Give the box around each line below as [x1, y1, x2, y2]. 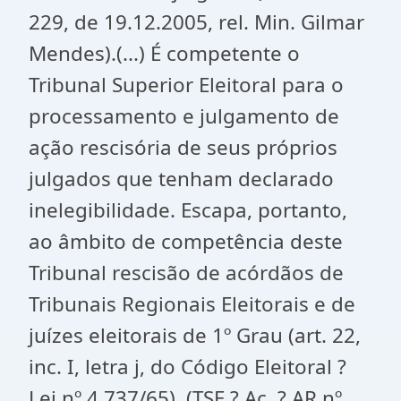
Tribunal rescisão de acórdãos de [29, 259, 344, 286]
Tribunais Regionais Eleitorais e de [29, 290, 355, 318]
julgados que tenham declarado [29, 165, 334, 192]
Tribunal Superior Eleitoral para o [29, 71, 344, 98]
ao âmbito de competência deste [29, 227, 343, 255]
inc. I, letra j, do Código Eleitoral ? [29, 353, 346, 380]
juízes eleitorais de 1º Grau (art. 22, [29, 321, 361, 349]
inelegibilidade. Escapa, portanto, [29, 196, 347, 224]
